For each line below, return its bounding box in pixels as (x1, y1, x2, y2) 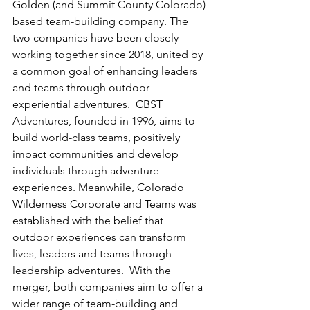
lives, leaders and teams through (12, 246, 174, 260)
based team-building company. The (12, 14, 191, 28)
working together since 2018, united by (12, 47, 206, 61)
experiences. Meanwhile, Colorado (12, 180, 187, 194)
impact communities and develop (12, 147, 181, 161)
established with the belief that (12, 213, 166, 227)
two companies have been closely (12, 30, 181, 44)
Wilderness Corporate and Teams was (12, 197, 199, 210)
